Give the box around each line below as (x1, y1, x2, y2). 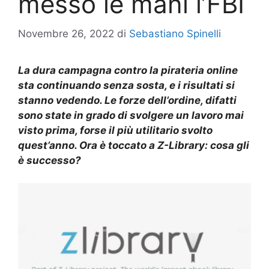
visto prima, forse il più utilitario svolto (18, 124, 213, 136)
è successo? (18, 154, 81, 166)
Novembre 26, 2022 (18, 27, 114, 40)
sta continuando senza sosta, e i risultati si (18, 79, 235, 91)
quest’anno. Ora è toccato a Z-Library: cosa (18, 139, 237, 151)
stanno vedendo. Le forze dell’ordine (18, 94, 201, 106)
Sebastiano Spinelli (129, 27, 221, 40)
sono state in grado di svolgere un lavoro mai (18, 109, 244, 121)
